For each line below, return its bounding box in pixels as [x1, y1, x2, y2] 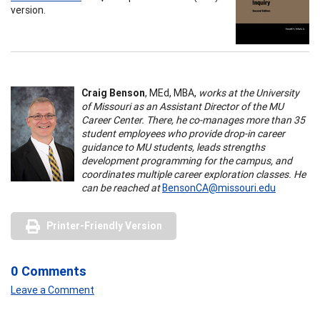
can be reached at [81, 181, 160, 194]
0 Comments [11, 262, 86, 279]
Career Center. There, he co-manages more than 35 [81, 113, 305, 126]
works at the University [199, 86, 299, 99]
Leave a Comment [11, 283, 94, 296]
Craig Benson [81, 86, 145, 99]
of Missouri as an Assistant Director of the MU [81, 99, 284, 113]
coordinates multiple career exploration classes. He [81, 167, 306, 181]
